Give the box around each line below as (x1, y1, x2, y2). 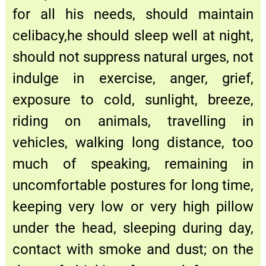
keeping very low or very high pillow (12, 198, 254, 215)
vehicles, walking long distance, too (12, 134, 254, 151)
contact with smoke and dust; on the (12, 240, 254, 258)
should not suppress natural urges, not (12, 48, 254, 65)
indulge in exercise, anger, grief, (12, 69, 254, 87)
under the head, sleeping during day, (12, 219, 254, 236)
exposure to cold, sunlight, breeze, (12, 91, 254, 108)
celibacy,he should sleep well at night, (12, 27, 254, 44)
